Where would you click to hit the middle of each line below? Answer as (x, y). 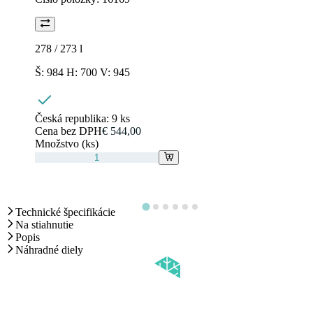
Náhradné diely (49, 250)
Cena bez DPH (68, 131)
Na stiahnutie (44, 225)
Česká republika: (73, 119)
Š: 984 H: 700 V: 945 (82, 73)
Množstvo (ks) (67, 144)
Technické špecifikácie (65, 212)
